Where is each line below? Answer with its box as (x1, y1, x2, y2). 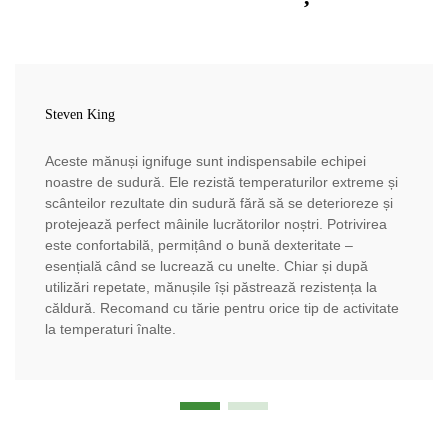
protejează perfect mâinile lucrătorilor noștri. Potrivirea (45, 215, 387, 232)
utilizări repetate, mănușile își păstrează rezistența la (45, 278, 377, 295)
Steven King (45, 106, 115, 122)
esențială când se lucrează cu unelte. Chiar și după (45, 257, 368, 274)
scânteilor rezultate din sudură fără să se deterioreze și (45, 194, 393, 211)
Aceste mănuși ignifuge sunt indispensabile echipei (45, 152, 366, 169)
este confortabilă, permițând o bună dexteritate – (45, 236, 353, 253)
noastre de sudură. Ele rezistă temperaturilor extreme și (45, 173, 398, 190)
